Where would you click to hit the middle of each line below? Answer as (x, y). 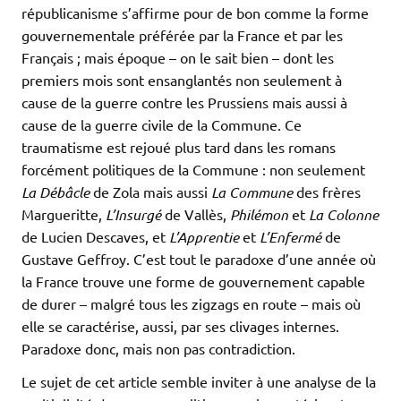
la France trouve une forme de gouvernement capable (193, 282)
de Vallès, (196, 214)
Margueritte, (64, 214)
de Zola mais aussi (150, 192)
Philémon (259, 215)
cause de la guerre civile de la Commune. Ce (162, 125)
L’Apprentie (206, 237)
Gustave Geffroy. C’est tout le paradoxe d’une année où (199, 259)
